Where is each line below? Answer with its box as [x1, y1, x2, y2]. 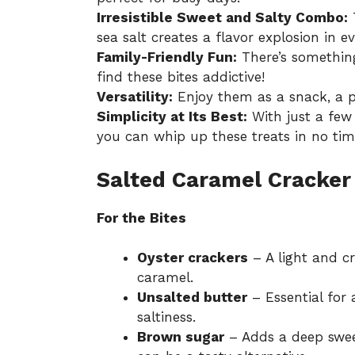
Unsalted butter [137, 289, 247, 306]
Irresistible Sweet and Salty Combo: [97, 10, 348, 26]
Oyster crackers [137, 250, 248, 266]
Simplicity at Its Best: [97, 109, 247, 125]
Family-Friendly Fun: [97, 49, 237, 66]
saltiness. [137, 309, 196, 326]
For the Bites [97, 209, 186, 226]
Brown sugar [137, 329, 224, 345]
